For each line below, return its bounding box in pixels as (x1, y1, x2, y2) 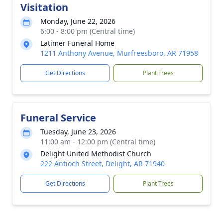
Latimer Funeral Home (40, 38, 114, 48)
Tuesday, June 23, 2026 (40, 127, 116, 136)
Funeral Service (20, 111, 96, 124)
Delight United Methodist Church (40, 149, 151, 158)
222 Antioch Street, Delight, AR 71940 (40, 159, 165, 168)
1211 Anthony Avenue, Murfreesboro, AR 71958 (40, 48, 198, 58)
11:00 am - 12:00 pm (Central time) (40, 137, 155, 146)
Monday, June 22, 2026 (40, 16, 115, 26)
